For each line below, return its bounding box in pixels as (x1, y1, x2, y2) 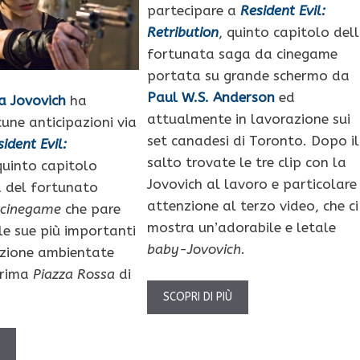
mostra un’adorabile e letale (146, 219, 336, 235)
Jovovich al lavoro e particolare (146, 175, 357, 192)
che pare (61, 201, 121, 218)
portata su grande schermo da (146, 67, 350, 84)
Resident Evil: (239, 2, 325, 18)
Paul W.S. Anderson (146, 88, 275, 105)
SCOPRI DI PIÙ (162, 290, 232, 305)
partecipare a (146, 2, 240, 18)
